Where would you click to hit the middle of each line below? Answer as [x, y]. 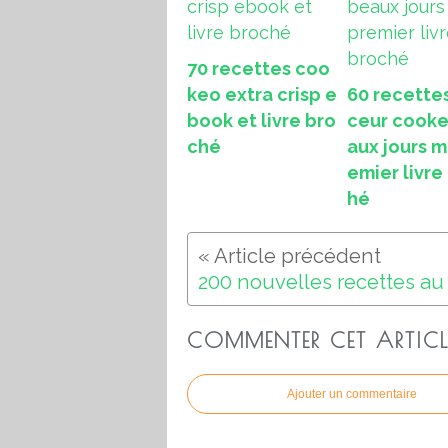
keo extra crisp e [262, 94]
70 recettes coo [258, 68]
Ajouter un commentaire [352, 394]
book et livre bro [261, 120]
